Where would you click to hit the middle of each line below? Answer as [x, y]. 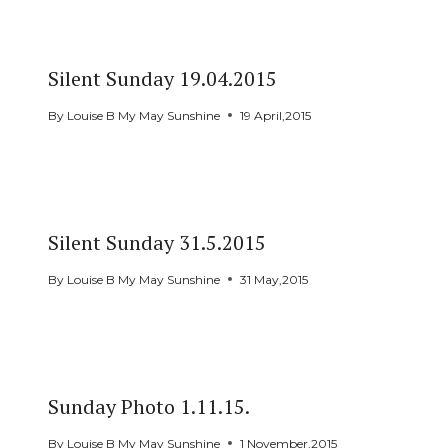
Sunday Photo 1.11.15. [149, 406]
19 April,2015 [276, 115]
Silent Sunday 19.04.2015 [162, 78]
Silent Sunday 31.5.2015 [157, 242]
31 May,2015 [274, 279]
